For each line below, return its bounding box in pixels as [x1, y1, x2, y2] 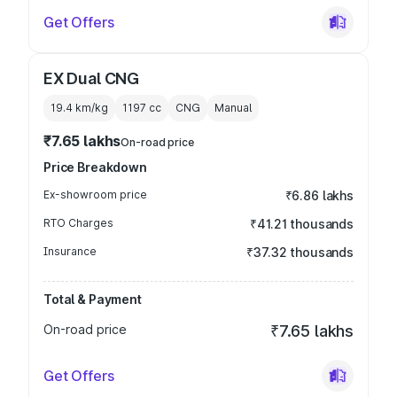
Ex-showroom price [43, 188, 147, 201]
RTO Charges [43, 216, 113, 230]
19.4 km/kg [51, 101, 108, 114]
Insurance [43, 245, 97, 258]
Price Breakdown [43, 160, 147, 175]
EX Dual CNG [43, 69, 140, 88]
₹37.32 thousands [246, 245, 354, 260]
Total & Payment [43, 292, 142, 307]
